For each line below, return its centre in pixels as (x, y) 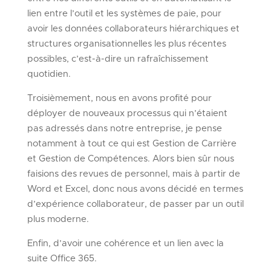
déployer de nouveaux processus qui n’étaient (127, 113)
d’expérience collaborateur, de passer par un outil (135, 204)
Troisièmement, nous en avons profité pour (119, 98)
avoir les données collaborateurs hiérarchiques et (133, 28)
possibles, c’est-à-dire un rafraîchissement (118, 59)
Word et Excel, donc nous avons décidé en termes (135, 189)
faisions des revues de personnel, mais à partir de (133, 174)
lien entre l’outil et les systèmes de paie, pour (124, 13)
